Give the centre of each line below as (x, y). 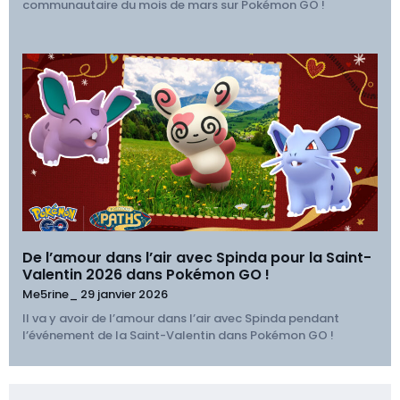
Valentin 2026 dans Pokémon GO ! (146, 274)
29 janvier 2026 (124, 294)
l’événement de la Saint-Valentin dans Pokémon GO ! (178, 335)
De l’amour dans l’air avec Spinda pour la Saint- (197, 257)
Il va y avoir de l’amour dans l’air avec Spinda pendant (181, 318)
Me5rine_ (51, 294)
